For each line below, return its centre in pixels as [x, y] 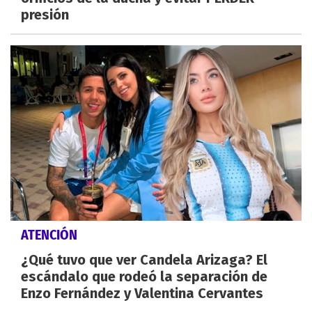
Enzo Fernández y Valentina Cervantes [142, 293]
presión [45, 15]
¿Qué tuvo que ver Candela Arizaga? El [144, 259]
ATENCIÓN [49, 234]
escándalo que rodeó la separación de [144, 276]
